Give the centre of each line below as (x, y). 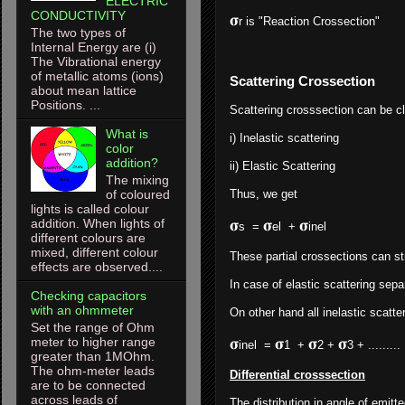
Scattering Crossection (302, 81)
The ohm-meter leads (93, 370)
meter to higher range (93, 341)
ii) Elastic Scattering (283, 166)
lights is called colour (90, 208)
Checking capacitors (89, 295)
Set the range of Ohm (93, 327)
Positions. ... (66, 105)
